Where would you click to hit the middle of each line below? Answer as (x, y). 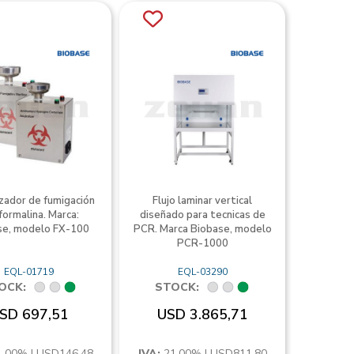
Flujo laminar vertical (203, 201)
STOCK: (177, 287)
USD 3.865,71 (202, 314)
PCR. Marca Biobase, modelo (202, 229)
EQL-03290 (202, 272)
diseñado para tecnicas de (202, 215)
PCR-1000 (202, 243)
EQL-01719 (29, 272)
